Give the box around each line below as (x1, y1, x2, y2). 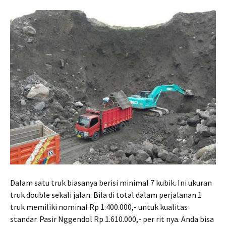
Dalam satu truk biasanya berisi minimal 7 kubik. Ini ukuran (10, 177, 212, 188)
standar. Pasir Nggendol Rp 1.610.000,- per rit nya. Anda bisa (10, 213, 214, 224)
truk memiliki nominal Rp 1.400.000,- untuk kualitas (10, 201, 188, 212)
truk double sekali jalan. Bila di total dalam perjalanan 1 (10, 189, 202, 200)
